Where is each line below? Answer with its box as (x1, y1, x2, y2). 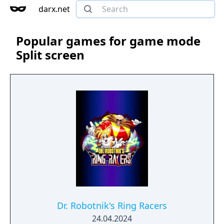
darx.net (38, 3, 70, 14)
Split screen (16, 46, 84, 63)
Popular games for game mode (16, 32, 200, 49)
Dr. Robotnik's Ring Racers (57, 199, 167, 211)
